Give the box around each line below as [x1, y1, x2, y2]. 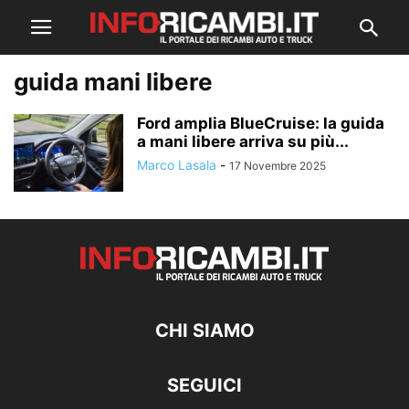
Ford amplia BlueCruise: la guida [137, 114, 384, 132]
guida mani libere [14, 68, 213, 96]
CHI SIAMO [154, 320, 255, 341]
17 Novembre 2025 [229, 159, 326, 173]
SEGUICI [167, 374, 242, 396]
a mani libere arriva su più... [137, 132, 349, 151]
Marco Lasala [137, 157, 216, 173]
